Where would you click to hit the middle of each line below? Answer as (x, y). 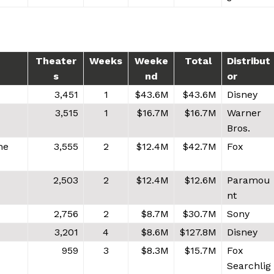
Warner (244, 113)
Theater (56, 61)
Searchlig (249, 265)
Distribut (249, 61)
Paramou (249, 180)
